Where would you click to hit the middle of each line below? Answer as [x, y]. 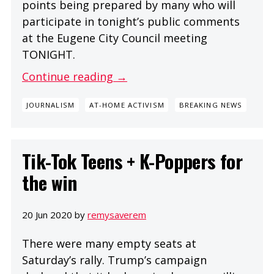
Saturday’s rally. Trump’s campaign [114, 260]
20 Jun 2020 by [55, 214]
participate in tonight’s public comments [131, 21]
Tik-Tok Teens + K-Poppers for [132, 161]
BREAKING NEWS [211, 105]
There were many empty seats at [109, 243]
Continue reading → [75, 76]
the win [50, 183]
